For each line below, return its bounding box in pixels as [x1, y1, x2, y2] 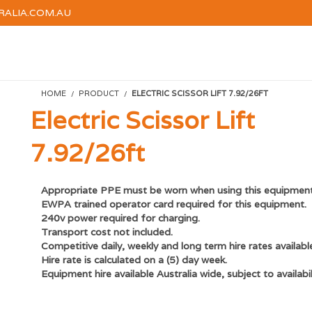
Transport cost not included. [41, 226, 173, 238]
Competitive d [41, 240, 107, 252]
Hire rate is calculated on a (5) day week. [41, 253, 227, 266]
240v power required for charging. [41, 212, 200, 224]
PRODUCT [79, 88, 119, 98]
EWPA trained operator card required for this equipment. [41, 198, 306, 210]
